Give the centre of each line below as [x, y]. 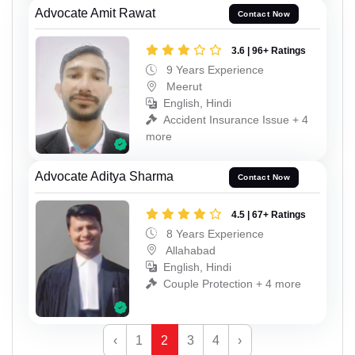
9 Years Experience [214, 70]
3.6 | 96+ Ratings [269, 51]
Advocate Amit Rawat [95, 13]
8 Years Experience [214, 233]
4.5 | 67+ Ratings [269, 214]
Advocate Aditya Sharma [104, 176]
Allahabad [189, 250]
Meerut [183, 87]
